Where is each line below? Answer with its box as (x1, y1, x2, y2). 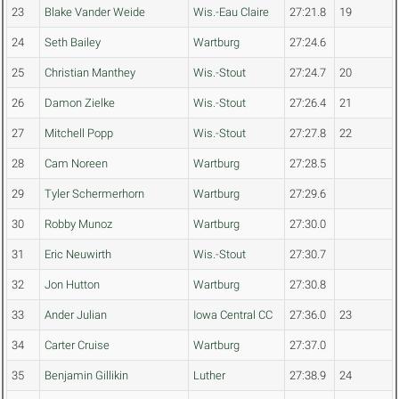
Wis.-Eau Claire (193, 5, 269, 20)
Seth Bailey (45, 36, 101, 50)
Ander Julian (45, 308, 107, 322)
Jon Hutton (45, 278, 100, 292)
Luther (193, 369, 225, 383)
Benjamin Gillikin (45, 369, 128, 383)
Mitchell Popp (45, 126, 113, 141)
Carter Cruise (45, 338, 110, 353)
